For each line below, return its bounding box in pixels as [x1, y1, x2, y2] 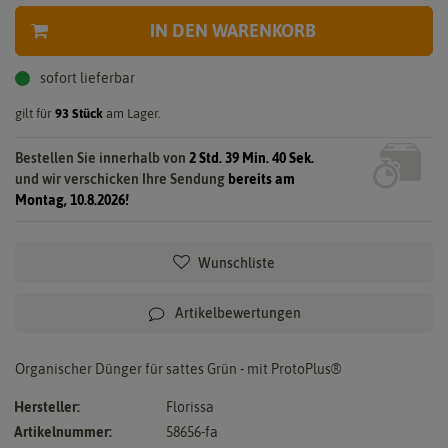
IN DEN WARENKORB [149, 19, 316, 41]
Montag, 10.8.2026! [15, 191, 129, 208]
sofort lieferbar [40, 69, 135, 86]
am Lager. [103, 105, 161, 121]
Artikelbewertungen [175, 304, 301, 321]
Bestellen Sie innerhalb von [15, 149, 189, 166]
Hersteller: [14, 398, 80, 415]
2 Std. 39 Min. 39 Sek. [189, 149, 314, 166]
